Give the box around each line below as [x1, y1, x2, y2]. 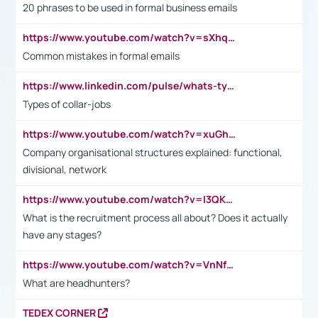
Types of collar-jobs [23, 97, 111, 111]
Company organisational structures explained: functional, [23, 145, 283, 159]
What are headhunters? [23, 275, 130, 290]
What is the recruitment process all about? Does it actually [23, 210, 287, 224]
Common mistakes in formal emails [23, 48, 180, 62]
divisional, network [23, 162, 106, 176]
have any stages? [23, 227, 102, 241]
